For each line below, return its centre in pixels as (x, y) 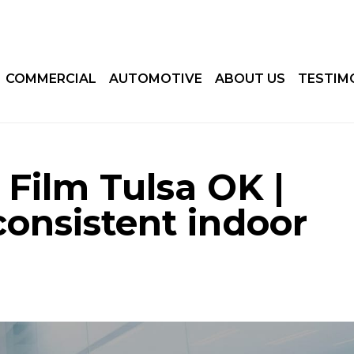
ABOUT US (250, 79)
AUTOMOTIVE (155, 79)
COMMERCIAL (51, 79)
